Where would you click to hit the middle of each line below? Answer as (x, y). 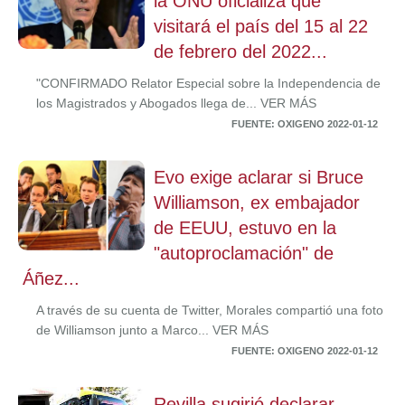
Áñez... (51, 278)
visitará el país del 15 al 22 (261, 26)
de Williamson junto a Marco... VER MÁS (152, 330)
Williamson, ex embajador (257, 202)
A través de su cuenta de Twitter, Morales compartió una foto (210, 310)
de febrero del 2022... (240, 52)
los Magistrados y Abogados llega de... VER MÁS (176, 103)
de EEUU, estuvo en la (245, 228)
